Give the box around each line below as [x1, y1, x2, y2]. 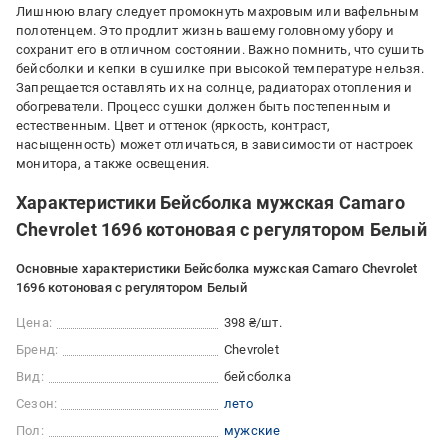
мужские [224, 423, 281, 438]
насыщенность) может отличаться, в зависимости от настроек [16, 137, 414, 152]
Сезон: [16, 396, 58, 411]
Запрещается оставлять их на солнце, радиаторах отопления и [16, 80, 413, 95]
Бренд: [16, 342, 59, 357]
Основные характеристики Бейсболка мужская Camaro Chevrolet [16, 261, 418, 276]
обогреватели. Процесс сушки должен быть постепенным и [16, 99, 392, 114]
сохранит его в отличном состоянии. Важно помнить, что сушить [16, 42, 425, 57]
